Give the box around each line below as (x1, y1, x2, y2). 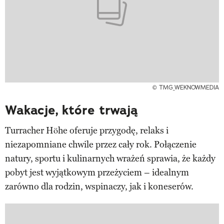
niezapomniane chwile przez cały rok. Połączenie (5, 138, 196, 150)
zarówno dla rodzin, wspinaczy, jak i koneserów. (5, 180, 193, 192)
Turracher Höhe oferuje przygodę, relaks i (5, 124, 168, 136)
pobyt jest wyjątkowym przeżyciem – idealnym (5, 166, 189, 178)
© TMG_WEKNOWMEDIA (152, 83, 219, 91)
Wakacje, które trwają (5, 101, 138, 118)
